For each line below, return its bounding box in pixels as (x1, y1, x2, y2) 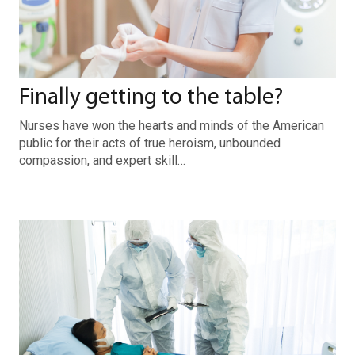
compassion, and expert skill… (19, 153, 185, 168)
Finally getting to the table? (19, 86, 283, 109)
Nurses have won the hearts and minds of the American (19, 118, 324, 133)
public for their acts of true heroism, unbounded (19, 136, 281, 151)
